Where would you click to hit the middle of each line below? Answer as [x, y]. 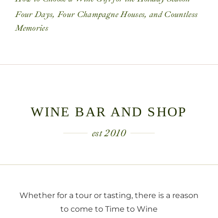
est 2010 [109, 133]
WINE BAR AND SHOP [109, 111]
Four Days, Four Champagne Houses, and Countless [107, 14]
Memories [32, 28]
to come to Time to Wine [109, 209]
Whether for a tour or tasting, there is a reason [109, 195]
